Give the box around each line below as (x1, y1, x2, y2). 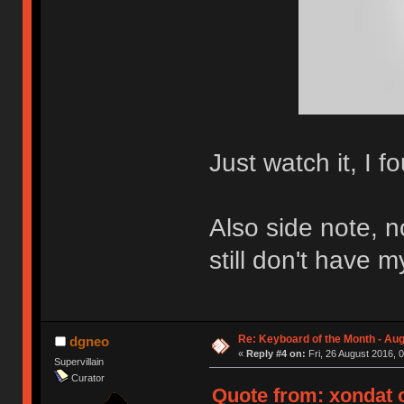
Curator (71, 372, 106, 383)
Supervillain (54, 355, 105, 367)
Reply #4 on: (245, 347, 306, 359)
